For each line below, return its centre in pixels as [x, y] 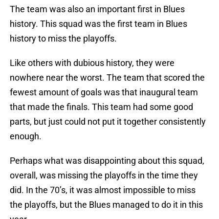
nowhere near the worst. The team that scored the [107, 78]
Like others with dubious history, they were [92, 63]
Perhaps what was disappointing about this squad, [107, 161]
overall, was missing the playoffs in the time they [104, 175]
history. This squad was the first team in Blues [99, 24]
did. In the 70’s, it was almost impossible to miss [103, 190]
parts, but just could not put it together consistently [108, 122]
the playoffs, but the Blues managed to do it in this [106, 205]
